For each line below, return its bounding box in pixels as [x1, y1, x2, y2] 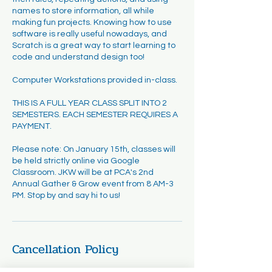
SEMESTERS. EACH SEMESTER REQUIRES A [12, 110, 178, 119]
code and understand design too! [12, 53, 144, 61]
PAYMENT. [12, 122, 52, 131]
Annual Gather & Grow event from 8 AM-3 [12, 180, 174, 188]
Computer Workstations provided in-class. [12, 76, 177, 84]
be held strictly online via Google [12, 157, 140, 165]
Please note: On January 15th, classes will [12, 145, 175, 154]
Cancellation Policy [12, 240, 118, 259]
